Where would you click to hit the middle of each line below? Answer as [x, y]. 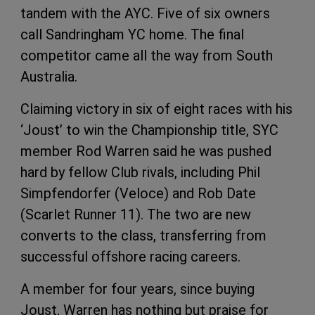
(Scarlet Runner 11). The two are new [136, 215]
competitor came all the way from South [147, 56]
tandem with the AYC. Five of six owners [145, 14]
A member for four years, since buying [137, 289]
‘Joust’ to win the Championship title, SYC [149, 130]
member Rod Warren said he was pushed [146, 152]
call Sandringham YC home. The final [132, 35]
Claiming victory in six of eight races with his [156, 109]
